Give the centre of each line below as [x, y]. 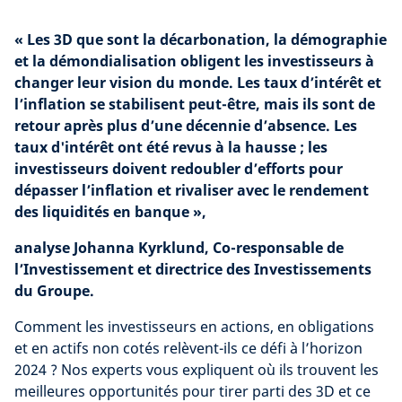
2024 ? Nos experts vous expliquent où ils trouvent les [197, 370]
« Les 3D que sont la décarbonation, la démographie [201, 39]
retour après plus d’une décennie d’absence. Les [186, 126]
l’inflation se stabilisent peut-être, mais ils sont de [195, 104]
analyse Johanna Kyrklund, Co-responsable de [179, 248]
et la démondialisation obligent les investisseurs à [194, 61]
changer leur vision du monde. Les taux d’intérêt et [198, 83]
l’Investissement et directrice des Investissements [193, 269]
